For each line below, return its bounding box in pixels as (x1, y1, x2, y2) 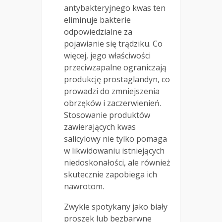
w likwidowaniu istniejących (64, 145, 165, 156)
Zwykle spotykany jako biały (64, 201, 167, 212)
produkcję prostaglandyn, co (64, 73, 170, 85)
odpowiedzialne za (64, 26, 132, 37)
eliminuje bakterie (64, 14, 131, 25)
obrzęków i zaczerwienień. (64, 97, 161, 109)
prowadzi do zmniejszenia (64, 85, 160, 97)
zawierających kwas (64, 121, 136, 132)
